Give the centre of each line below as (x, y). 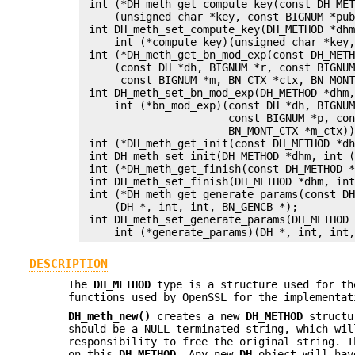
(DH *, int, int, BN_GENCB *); (191, 207)
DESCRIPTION (68, 263)
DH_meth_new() (110, 317)
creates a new (198, 317)
